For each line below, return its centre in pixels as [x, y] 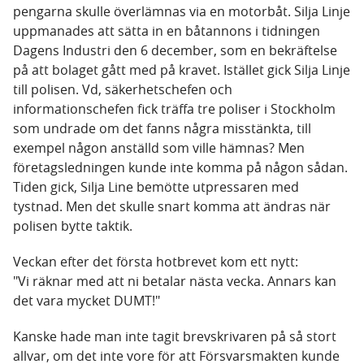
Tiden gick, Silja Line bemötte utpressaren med [156, 187]
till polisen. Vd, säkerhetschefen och [123, 90]
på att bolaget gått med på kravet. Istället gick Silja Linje [182, 70]
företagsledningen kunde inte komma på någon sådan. [180, 168]
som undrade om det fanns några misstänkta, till [162, 129]
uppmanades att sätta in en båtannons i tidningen [167, 31]
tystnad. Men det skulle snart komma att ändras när [172, 207]
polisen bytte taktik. [73, 226]
